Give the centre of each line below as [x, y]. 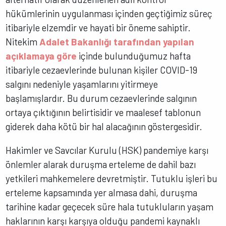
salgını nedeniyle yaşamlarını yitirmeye [82, 84]
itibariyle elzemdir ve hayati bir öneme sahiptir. [98, 28]
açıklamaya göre [41, 56]
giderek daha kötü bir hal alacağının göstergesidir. [104, 127]
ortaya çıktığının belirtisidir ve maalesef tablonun [103, 112]
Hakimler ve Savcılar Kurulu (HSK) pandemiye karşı [107, 150]
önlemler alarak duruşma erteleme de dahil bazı [101, 164]
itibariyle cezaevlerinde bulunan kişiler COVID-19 [102, 70]
